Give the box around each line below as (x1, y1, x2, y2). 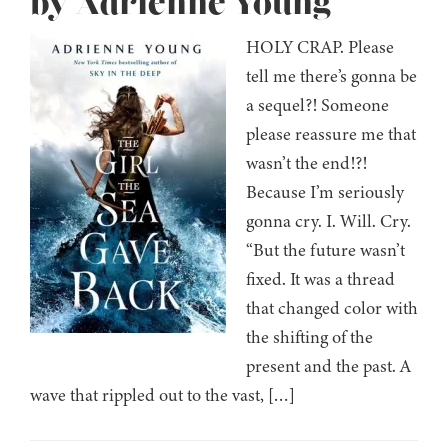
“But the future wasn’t (246, 238, 405, 263)
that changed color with (246, 296, 418, 321)
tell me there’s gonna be (246, 64, 417, 89)
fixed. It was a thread (246, 267, 395, 292)
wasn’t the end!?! (246, 151, 367, 176)
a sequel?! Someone (246, 93, 389, 118)
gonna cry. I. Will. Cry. (246, 209, 411, 234)
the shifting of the (246, 325, 373, 350)
